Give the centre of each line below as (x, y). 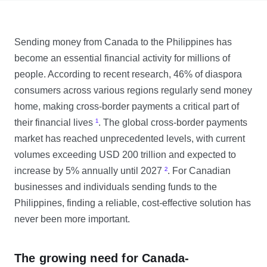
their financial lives (55, 122)
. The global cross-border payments (173, 122)
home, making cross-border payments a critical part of (127, 106)
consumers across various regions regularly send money (133, 90)
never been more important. (72, 219)
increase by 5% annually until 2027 (89, 171)
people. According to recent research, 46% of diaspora (128, 74)
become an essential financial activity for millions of (122, 58)
